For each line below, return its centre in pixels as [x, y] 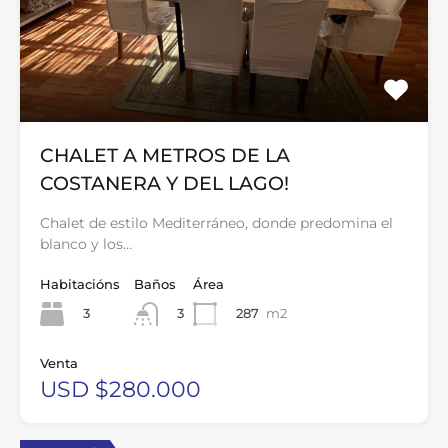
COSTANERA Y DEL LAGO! [164, 183]
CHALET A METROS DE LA [165, 155]
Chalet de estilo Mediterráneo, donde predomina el [216, 223]
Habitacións [80, 284]
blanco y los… [86, 244]
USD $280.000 [120, 390]
